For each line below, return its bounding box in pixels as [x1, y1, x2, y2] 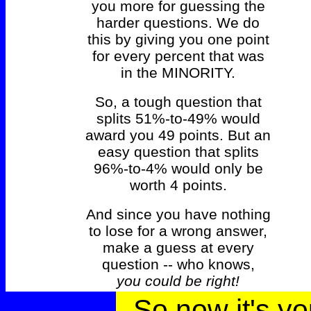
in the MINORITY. [121, 65, 235, 81]
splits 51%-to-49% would [96, 110, 260, 127]
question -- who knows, [101, 256, 255, 273]
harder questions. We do [96, 15, 260, 31]
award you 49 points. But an [85, 127, 271, 144]
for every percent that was [92, 48, 264, 65]
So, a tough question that [94, 94, 262, 110]
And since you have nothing [85, 206, 271, 223]
